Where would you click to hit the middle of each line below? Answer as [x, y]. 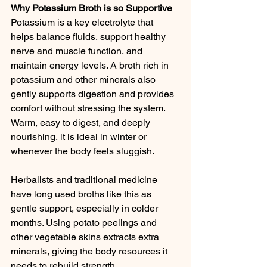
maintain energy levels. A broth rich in [91, 66]
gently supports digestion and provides [94, 94]
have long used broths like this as [82, 194]
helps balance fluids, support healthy [89, 37]
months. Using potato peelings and [85, 223]
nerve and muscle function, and [78, 51]
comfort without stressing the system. [89, 108]
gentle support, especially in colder [86, 209]
